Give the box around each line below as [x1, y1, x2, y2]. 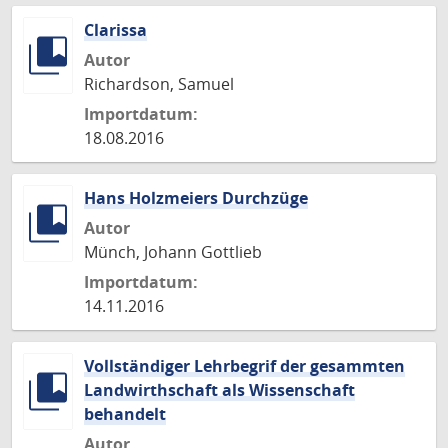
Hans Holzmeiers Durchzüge [84, 187, 308, 209]
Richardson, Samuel [84, 73, 234, 95]
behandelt [84, 403, 166, 425]
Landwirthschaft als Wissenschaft [84, 379, 355, 401]
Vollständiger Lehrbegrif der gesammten [84, 355, 405, 377]
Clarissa [84, 19, 147, 41]
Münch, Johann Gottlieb [84, 241, 262, 263]
